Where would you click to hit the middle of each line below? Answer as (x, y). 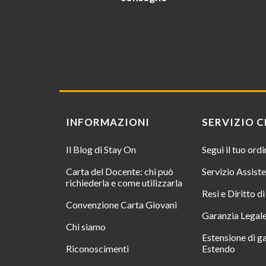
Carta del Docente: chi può (120, 172)
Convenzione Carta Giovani (122, 205)
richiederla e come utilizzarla (124, 183)
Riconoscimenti (98, 249)
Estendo (219, 249)
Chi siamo (86, 227)
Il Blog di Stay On (101, 150)
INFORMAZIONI (108, 122)
